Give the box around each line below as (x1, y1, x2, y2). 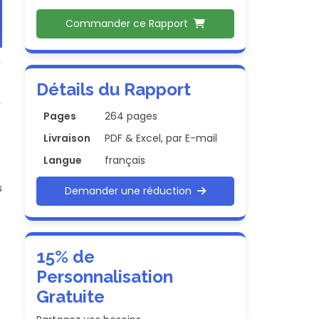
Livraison (43, 131, 91, 145)
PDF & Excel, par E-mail (105, 131, 218, 145)
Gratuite (36, 286, 105, 307)
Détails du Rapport (36, 79, 192, 100)
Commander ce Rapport (66, 16, 194, 31)
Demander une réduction (65, 184, 198, 198)
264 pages (105, 109, 158, 123)
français (105, 153, 146, 167)
